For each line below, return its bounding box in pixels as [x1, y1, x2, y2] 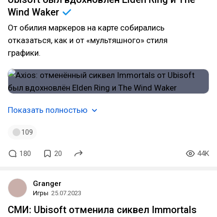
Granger [33, 179, 62, 188]
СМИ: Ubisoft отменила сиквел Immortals [8, 204, 197, 216]
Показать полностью [8, 105, 88, 115]
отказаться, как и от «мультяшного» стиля [8, 35, 168, 45]
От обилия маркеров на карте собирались [8, 23, 165, 32]
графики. [8, 48, 41, 58]
